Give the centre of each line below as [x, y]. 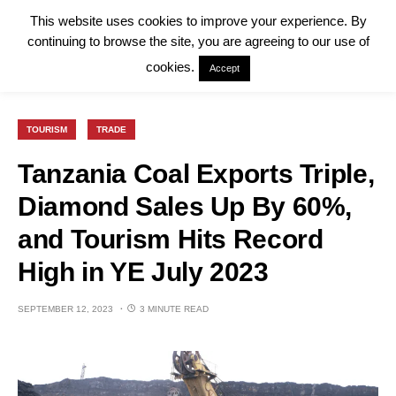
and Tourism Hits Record [171, 239]
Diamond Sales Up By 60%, [185, 206]
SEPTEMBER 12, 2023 [65, 309]
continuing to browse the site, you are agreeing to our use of [198, 42]
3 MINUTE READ [174, 309]
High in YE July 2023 [143, 272]
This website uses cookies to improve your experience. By [198, 21]
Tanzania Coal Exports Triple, [196, 174]
